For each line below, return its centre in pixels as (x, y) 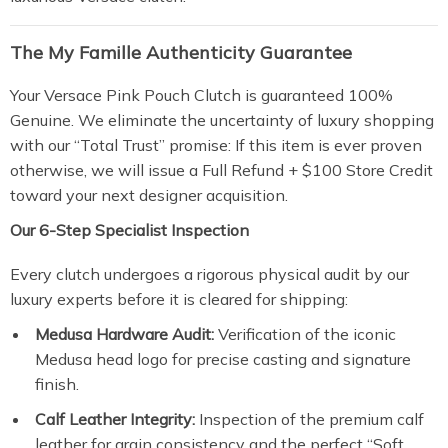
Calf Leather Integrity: (115, 419)
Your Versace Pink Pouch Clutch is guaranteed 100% (201, 95)
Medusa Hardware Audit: (124, 334)
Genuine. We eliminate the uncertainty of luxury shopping (222, 120)
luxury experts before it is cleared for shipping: (179, 299)
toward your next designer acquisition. (149, 195)
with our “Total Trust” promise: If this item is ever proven (216, 145)
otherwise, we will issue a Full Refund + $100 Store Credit (221, 170)
